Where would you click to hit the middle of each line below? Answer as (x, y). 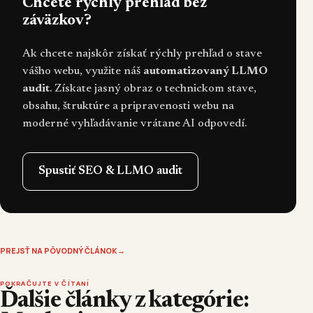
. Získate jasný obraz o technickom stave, (153, 88)
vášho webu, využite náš (83, 71)
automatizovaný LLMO (205, 71)
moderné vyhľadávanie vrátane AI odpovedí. (134, 123)
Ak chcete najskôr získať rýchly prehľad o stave (142, 53)
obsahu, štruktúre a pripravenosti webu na (128, 106)
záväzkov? (57, 21)
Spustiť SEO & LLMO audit (110, 171)
